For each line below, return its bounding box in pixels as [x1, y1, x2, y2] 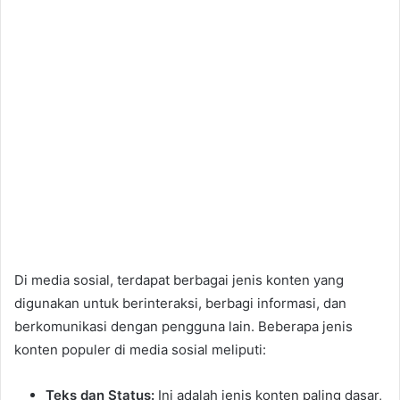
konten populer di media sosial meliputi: [14, 341, 266, 359]
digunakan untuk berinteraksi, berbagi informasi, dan [14, 295, 346, 312]
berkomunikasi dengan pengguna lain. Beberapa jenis [14, 318, 353, 336]
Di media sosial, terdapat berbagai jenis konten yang [14, 271, 344, 289]
